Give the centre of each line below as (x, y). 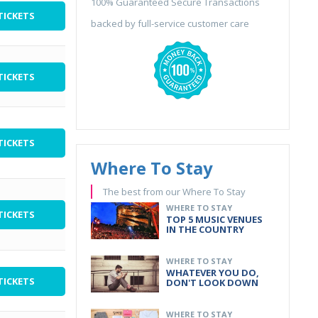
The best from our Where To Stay (174, 192)
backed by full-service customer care (170, 23)
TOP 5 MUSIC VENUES (214, 219)
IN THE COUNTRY (205, 229)
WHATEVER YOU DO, (213, 273)
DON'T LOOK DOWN (212, 283)
